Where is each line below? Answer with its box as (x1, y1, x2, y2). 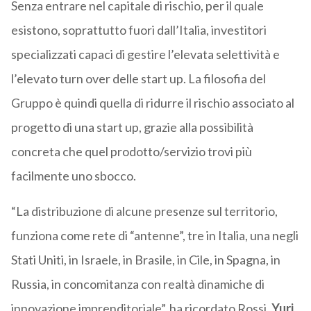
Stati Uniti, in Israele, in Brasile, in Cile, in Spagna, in (10, 252, 280, 268)
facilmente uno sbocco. (10, 168, 136, 184)
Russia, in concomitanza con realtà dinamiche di (10, 276, 264, 292)
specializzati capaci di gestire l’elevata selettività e (10, 47, 280, 62)
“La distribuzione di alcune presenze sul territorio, (10, 203, 278, 219)
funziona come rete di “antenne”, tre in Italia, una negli (10, 228, 299, 244)
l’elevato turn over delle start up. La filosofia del (10, 71, 266, 87)
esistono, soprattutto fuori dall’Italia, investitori (10, 22, 267, 38)
